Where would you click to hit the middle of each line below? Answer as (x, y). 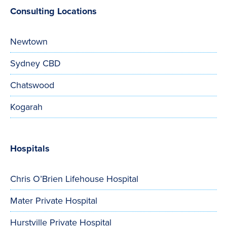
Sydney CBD (35, 64)
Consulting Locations (53, 11)
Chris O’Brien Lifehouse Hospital (74, 179)
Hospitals (30, 149)
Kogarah (26, 107)
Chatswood (32, 85)
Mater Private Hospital (54, 201)
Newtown (29, 42)
